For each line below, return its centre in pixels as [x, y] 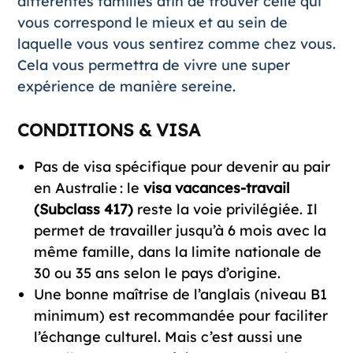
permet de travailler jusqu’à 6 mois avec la [180, 231]
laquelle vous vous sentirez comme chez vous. [176, 44]
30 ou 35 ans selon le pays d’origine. [157, 273]
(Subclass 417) [83, 210]
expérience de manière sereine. [126, 87]
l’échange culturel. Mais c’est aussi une [168, 337]
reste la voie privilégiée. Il [225, 210]
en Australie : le [88, 188]
